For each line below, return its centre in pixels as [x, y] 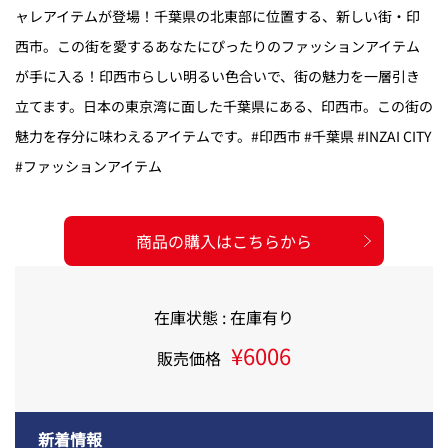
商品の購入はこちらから [224, 240]
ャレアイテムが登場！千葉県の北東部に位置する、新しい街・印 [217, 15]
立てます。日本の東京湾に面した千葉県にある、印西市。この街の [224, 105]
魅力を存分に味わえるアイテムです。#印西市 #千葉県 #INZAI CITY [223, 135]
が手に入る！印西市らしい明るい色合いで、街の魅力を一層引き [217, 75]
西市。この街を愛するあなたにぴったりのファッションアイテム [217, 45]
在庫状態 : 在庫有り [224, 316]
